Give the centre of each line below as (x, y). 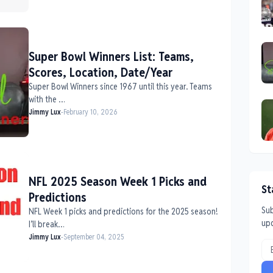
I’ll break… (46, 224)
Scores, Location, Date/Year (100, 72)
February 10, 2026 (90, 112)
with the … (47, 99)
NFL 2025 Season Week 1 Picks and (117, 181)
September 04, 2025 (94, 236)
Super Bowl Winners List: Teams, (111, 56)
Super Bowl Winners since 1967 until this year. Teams (120, 86)
